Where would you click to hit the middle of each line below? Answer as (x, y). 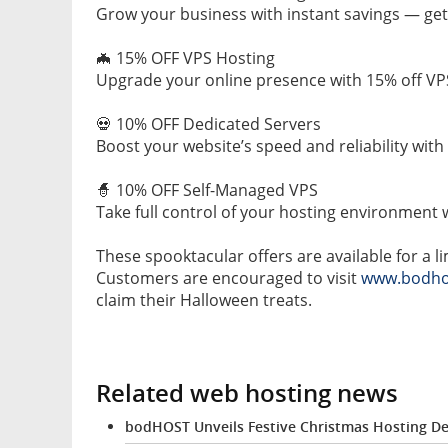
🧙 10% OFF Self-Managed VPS (207, 190)
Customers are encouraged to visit (228, 278)
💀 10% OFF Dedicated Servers (208, 124)
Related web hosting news (247, 393)
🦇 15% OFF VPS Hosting (185, 58)
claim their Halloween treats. (204, 300)
